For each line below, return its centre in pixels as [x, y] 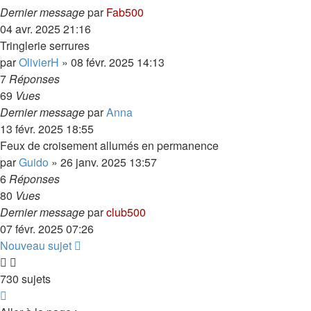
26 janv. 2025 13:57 [109, 162]
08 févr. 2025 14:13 [118, 62]
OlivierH [39, 62]
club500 [126, 212]
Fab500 [125, 12]
